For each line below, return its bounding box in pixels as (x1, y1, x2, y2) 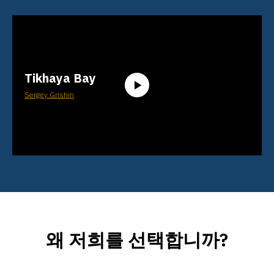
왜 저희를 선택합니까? (46, 227, 228, 251)
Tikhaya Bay (24, 69, 96, 86)
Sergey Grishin (24, 89, 74, 99)
